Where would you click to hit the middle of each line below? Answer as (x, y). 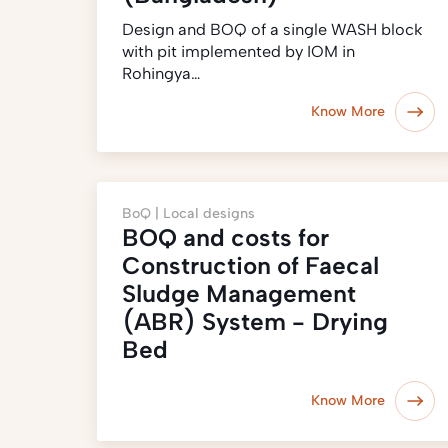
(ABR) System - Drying (255, 321)
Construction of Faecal (250, 265)
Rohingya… (161, 73)
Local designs (209, 213)
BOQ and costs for (225, 237)
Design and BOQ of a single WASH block (272, 29)
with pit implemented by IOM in (238, 51)
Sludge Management (239, 293)
